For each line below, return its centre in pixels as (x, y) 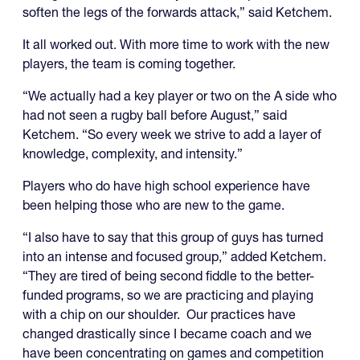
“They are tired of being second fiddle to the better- (168, 276)
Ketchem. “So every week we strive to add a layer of (172, 135)
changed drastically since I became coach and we (167, 334)
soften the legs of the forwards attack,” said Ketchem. (177, 12)
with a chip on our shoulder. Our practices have (159, 315)
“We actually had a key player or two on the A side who (180, 96)
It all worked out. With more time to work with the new (176, 45)
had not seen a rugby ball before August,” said (155, 115)
